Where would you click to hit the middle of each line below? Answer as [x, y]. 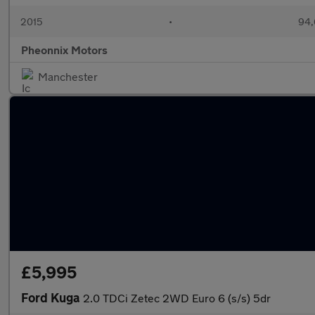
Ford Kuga [52, 297]
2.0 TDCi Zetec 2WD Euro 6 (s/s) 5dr [177, 298]
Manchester [68, 76]
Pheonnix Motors [64, 50]
